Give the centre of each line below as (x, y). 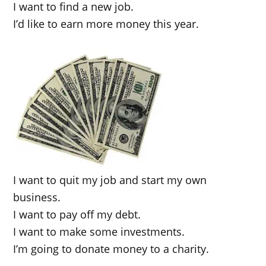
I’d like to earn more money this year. (106, 24)
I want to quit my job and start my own (110, 180)
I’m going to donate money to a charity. (111, 249)
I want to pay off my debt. (77, 215)
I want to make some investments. (99, 232)
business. (37, 197)
